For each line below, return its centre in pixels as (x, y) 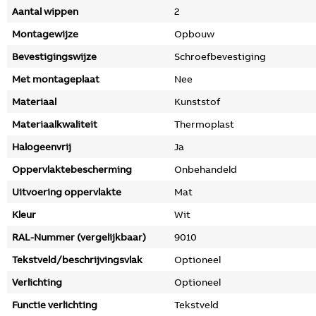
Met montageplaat (56, 79)
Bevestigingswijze (54, 56)
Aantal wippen (45, 11)
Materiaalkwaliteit (55, 124)
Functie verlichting (55, 305)
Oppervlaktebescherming (72, 169)
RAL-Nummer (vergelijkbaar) (79, 237)
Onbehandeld (206, 169)
